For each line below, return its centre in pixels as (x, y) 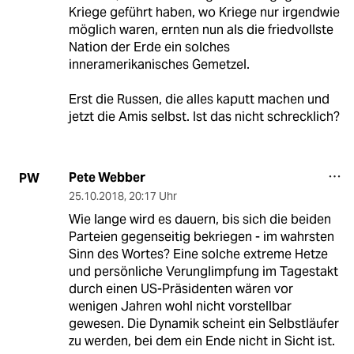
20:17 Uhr (153, 196)
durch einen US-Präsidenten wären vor (181, 289)
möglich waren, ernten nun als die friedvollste (201, 30)
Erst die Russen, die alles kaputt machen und (199, 100)
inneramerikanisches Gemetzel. (159, 65)
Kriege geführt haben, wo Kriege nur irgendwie (204, 13)
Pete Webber (107, 178)
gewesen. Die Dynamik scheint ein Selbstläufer (203, 324)
